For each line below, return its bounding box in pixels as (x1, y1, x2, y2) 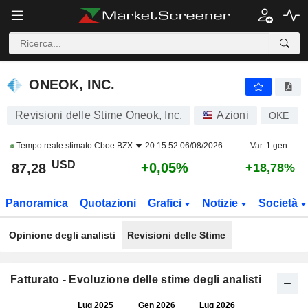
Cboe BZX (94, 141, 133, 151)
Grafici (147, 197, 184, 209)
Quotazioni (80, 197, 137, 209)
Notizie (201, 197, 241, 209)
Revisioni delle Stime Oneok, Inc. (15, 109, 183, 121)
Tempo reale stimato (14, 141, 94, 151)
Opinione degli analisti (8, 230, 115, 241)
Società (258, 197, 300, 209)
